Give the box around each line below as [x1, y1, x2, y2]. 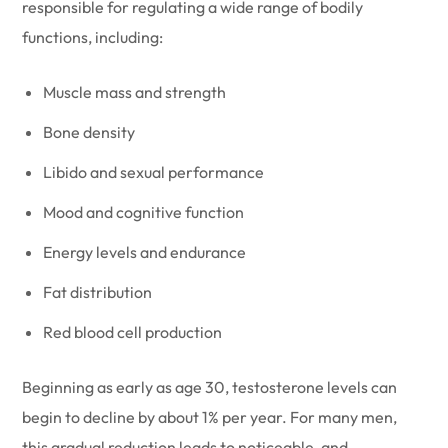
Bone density [43, 122, 136, 142]
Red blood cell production [43, 322, 223, 342]
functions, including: [22, 27, 164, 47]
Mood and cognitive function [43, 202, 245, 222]
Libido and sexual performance [43, 162, 265, 182]
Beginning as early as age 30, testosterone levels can [22, 377, 398, 397]
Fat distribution [43, 282, 153, 302]
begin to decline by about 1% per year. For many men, [22, 407, 398, 427]
